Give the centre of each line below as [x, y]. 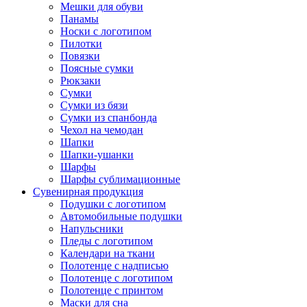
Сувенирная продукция [88, 192]
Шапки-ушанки [97, 155]
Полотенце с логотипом [116, 278]
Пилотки [81, 44]
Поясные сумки [97, 69]
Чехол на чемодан [102, 130]
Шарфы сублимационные [120, 180]
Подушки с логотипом [113, 204]
